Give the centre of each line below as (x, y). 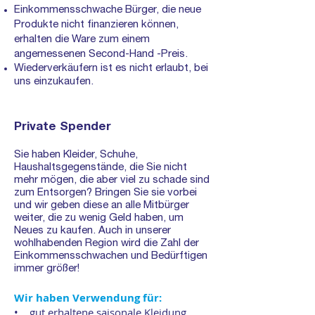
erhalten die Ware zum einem (82, 40)
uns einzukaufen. (54, 82)
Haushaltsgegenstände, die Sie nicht (101, 168)
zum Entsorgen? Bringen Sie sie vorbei (105, 193)
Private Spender (63, 128)
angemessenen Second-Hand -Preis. (101, 54)
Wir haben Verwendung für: (88, 298)
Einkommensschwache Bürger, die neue (108, 10)
